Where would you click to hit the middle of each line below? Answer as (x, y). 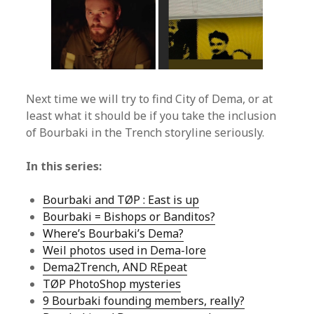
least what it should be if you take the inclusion (151, 116)
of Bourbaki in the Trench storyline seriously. (145, 133)
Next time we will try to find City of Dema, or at (150, 99)
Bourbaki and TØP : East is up (121, 200)
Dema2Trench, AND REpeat (115, 267)
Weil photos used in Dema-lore (125, 251)
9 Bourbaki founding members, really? (144, 301)
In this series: (64, 166)
